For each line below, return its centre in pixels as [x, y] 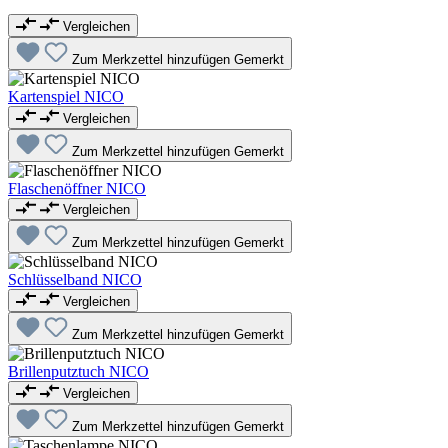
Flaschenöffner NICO [77, 188]
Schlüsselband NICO [75, 280]
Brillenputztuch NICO [78, 372]
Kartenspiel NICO [66, 96]
